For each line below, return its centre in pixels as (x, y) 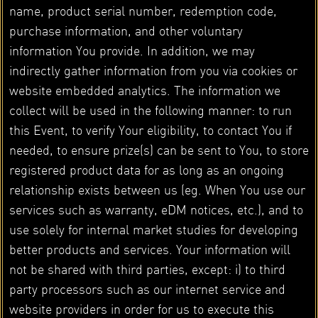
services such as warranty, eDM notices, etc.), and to (156, 209)
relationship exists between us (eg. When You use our (157, 190)
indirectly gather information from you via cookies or (153, 70)
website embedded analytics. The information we (144, 90)
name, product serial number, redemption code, (143, 11)
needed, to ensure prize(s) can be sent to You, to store (159, 150)
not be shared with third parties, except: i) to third (147, 269)
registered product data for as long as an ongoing (146, 170)
